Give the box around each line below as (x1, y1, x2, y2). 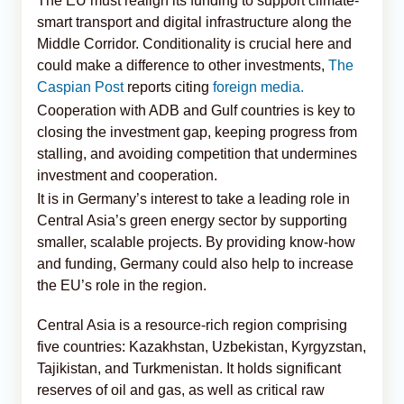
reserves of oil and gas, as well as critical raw (37, 381, 325, 398)
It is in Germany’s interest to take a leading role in (37, 190, 350, 207)
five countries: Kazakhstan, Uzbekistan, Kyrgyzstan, (37, 338, 366, 354)
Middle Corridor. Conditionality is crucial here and (37, 35, 352, 51)
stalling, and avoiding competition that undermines (37, 145, 357, 161)
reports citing (124, 78, 213, 95)
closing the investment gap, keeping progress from (37, 124, 357, 140)
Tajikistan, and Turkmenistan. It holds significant (37, 360, 341, 376)
